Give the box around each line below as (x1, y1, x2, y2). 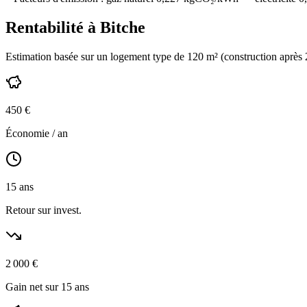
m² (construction (204, 51, 280, 63)
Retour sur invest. (5, 204, 82, 217)
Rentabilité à (5, 19, 100, 37)
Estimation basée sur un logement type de (5, 51, 187, 63)
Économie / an (5, 127, 68, 140)
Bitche (100, 19, 145, 37)
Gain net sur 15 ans (5, 281, 89, 293)
